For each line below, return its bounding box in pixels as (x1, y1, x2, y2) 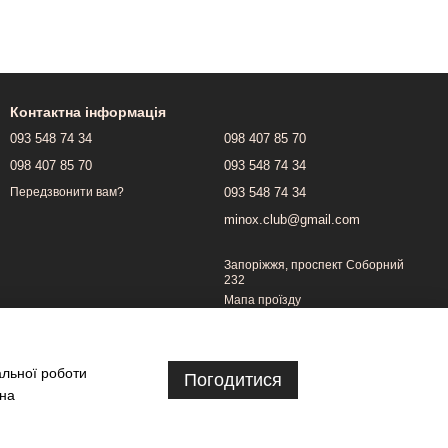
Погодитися (184, 369, 282, 390)
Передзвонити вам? (10, 185, 124, 200)
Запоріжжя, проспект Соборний (224, 258, 404, 272)
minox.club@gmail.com (224, 212, 360, 227)
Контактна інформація (10, 104, 166, 120)
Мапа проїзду (224, 293, 301, 307)
